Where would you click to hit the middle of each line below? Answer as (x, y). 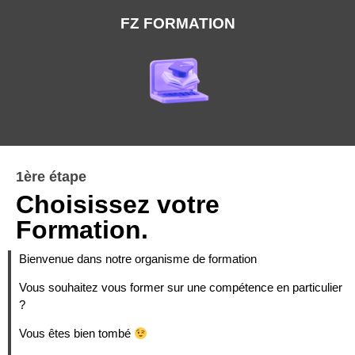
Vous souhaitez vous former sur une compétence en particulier (181, 287)
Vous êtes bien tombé (76, 334)
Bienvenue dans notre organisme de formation (138, 258)
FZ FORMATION (177, 23)
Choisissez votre (118, 204)
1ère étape (51, 176)
